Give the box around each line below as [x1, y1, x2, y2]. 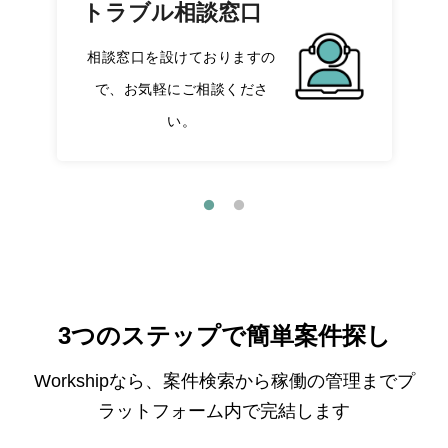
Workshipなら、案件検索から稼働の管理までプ [33, 371, 415, 392]
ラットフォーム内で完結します [98, 401, 350, 422]
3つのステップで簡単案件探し [57, 322, 391, 350]
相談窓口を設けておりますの [87, 49, 276, 66]
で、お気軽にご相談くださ [94, 81, 269, 98]
